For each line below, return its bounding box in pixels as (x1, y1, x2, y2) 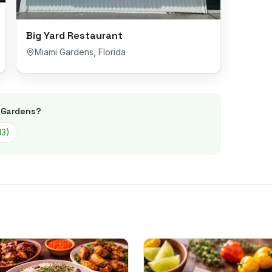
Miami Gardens (35, 47, 93, 57)
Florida (98, 47, 126, 57)
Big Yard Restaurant (26, 29, 123, 42)
